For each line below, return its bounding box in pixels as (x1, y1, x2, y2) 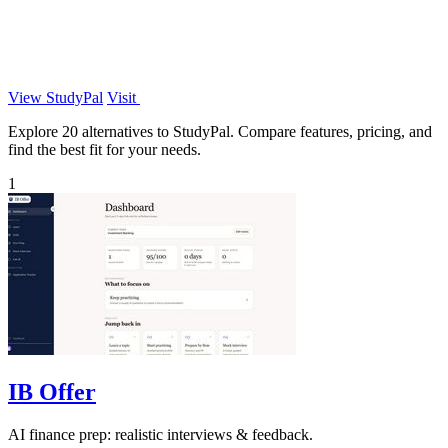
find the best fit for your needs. (8, 140, 201, 158)
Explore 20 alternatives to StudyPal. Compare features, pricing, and (8, 122, 432, 140)
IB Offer (8, 378, 96, 405)
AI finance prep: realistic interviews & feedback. (8, 425, 313, 443)
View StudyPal (8, 88, 103, 106)
